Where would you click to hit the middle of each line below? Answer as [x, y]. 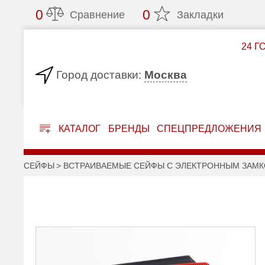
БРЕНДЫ [129, 129]
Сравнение [98, 15]
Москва [166, 75]
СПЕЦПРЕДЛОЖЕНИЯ [209, 129]
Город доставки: [99, 75]
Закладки [201, 15]
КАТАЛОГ [78, 129]
